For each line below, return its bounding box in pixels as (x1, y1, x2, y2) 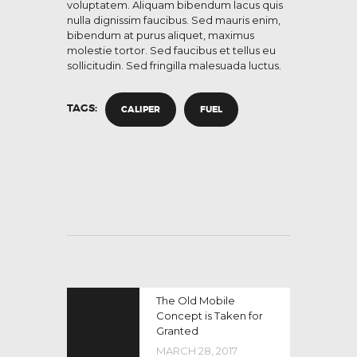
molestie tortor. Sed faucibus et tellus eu (67, 44, 276, 57)
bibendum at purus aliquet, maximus (67, 29, 254, 42)
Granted (155, 324, 198, 337)
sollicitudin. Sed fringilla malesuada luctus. (67, 59, 281, 73)
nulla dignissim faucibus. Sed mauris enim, (67, 14, 280, 27)
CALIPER (121, 103, 161, 116)
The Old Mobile (155, 293, 235, 307)
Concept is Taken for (155, 308, 263, 322)
